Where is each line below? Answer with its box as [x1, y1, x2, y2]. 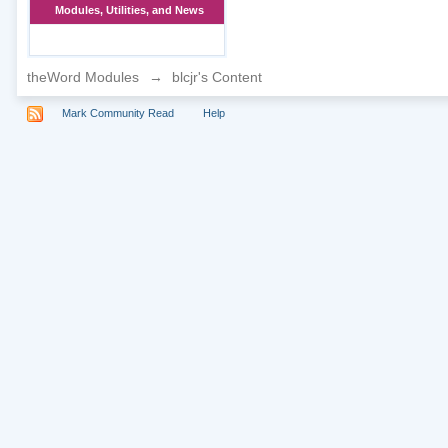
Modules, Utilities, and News [54, 4, 204, 16]
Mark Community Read [61, 106, 174, 119]
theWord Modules [26, 69, 139, 85]
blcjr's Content [167, 69, 262, 85]
